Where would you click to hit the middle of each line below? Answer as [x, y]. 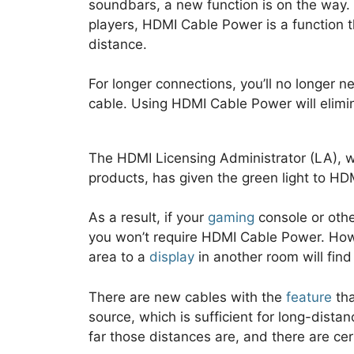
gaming [231, 218]
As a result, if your [148, 218]
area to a [119, 257]
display [172, 257]
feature [309, 297]
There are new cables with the [187, 297]
